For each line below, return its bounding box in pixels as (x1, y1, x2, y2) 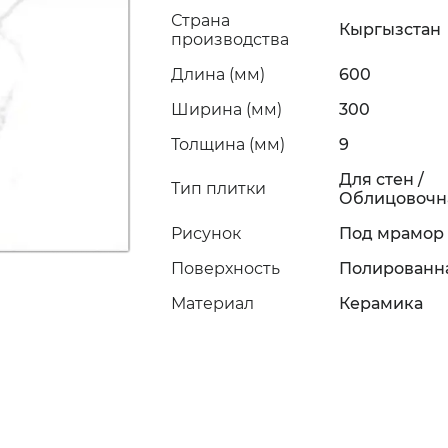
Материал (170, 294, 254, 313)
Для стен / (338, 170, 424, 189)
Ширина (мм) (170, 100, 282, 119)
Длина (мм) (170, 65, 265, 84)
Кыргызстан (338, 20, 441, 39)
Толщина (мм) (170, 135, 285, 154)
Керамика (338, 294, 423, 313)
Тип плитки (170, 179, 266, 198)
